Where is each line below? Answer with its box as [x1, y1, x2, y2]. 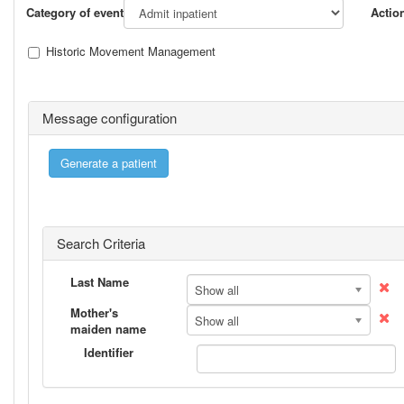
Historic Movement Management [46, 42, 216, 60]
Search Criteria [57, 234, 145, 252]
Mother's [70, 304, 118, 321]
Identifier [84, 344, 133, 361]
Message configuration [42, 108, 177, 127]
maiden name [70, 320, 146, 337]
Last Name [70, 273, 129, 290]
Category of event [26, 4, 124, 21]
